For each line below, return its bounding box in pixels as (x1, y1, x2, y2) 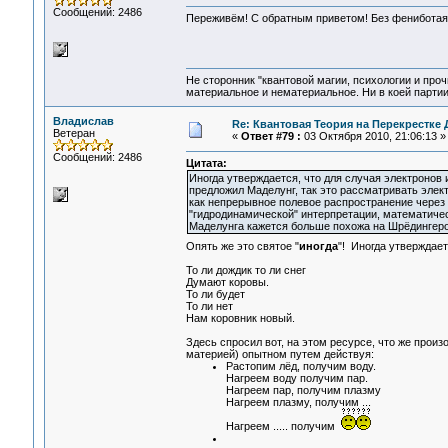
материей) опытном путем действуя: (185, 348, 374, 361)
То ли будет (185, 288, 245, 301)
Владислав (52, 115, 114, 127)
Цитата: (185, 157, 227, 170)
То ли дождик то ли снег (185, 264, 306, 277)
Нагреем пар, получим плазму (225, 384, 381, 397)
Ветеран (52, 127, 95, 139)
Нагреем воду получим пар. (225, 372, 368, 385)
